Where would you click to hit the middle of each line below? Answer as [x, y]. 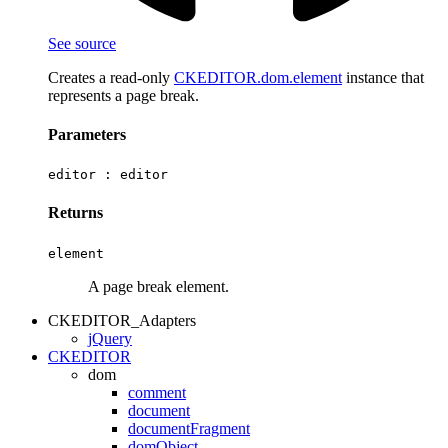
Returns [75, 213]
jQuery [110, 338]
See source [82, 43]
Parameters [87, 134]
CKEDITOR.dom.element [258, 77]
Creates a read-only [111, 77]
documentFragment [189, 428]
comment [157, 392]
